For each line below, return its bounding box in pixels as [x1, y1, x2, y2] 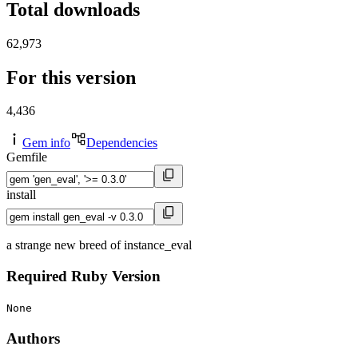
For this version [6, 66, 136, 88]
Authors [6, 329, 60, 347]
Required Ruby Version [6, 268, 161, 285]
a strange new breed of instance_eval [6, 238, 192, 253]
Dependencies [86, 136, 157, 150]
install [6, 188, 36, 202]
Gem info [22, 136, 70, 150]
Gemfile [6, 150, 47, 165]
